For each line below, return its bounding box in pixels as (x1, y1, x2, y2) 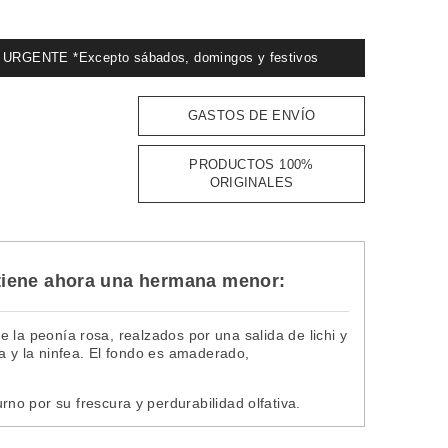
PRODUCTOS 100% (189, 156, 314, 172)
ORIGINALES (209, 174, 294, 190)
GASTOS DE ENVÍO (187, 107, 316, 123)
